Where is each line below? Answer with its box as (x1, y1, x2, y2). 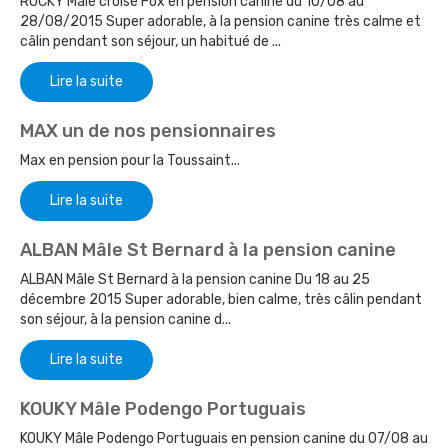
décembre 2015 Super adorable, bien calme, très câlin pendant (20, 291, 422, 309)
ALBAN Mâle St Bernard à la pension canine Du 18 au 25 (20, 271, 370, 289)
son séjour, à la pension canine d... (20, 311, 231, 329)
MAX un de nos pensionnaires (20, 120, 276, 143)
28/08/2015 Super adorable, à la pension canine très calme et (20, 13, 421, 31)
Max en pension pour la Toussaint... (20, 152, 240, 170)
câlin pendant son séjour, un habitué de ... (20, 33, 281, 51)
